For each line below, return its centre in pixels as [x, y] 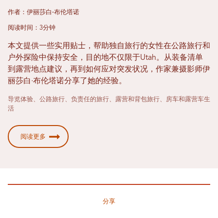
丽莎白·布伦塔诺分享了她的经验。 [67, 81]
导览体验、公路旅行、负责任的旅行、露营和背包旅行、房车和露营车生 [109, 99]
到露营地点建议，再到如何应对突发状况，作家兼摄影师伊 [109, 69]
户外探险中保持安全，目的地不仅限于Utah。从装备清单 [105, 58]
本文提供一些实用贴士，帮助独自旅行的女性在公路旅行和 [109, 46]
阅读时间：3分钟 [32, 28]
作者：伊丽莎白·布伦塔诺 [44, 12]
